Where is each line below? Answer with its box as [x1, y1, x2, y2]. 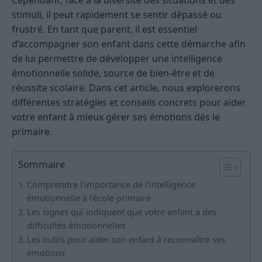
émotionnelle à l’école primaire [26, 192, 151, 204]
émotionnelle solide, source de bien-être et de [12, 67, 215, 80]
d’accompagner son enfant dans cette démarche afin [12, 37, 246, 51]
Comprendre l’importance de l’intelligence [26, 179, 195, 191]
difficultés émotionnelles [26, 220, 126, 232]
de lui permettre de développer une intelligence [12, 52, 222, 65]
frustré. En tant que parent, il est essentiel [12, 23, 197, 36]
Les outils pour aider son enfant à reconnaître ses [26, 234, 225, 246]
